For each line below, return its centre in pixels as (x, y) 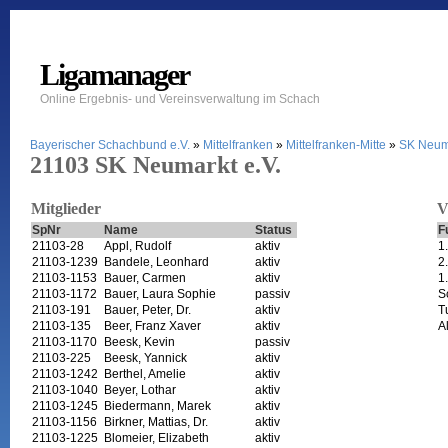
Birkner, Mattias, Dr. (155, 421)
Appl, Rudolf (137, 245)
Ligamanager (114, 74)
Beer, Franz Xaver (152, 325)
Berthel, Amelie (144, 373)
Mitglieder (65, 208)
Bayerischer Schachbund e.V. (109, 144)
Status (273, 229)
